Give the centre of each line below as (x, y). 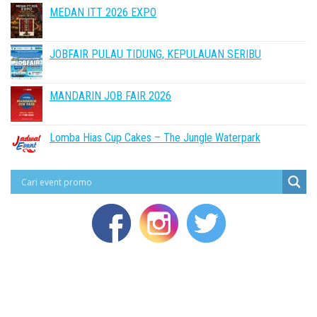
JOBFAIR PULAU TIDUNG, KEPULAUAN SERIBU (155, 54)
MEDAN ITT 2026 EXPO (103, 12)
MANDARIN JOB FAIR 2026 (110, 96)
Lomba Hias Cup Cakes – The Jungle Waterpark (155, 138)
